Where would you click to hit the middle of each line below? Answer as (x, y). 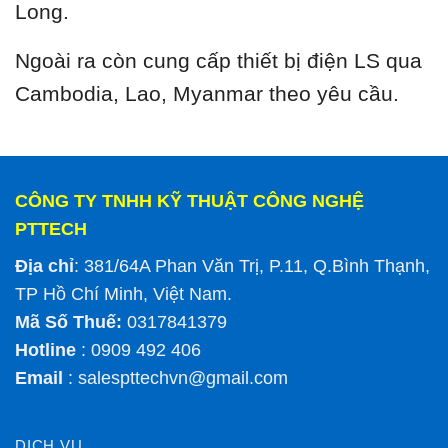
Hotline (45, 349)
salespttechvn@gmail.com (183, 377)
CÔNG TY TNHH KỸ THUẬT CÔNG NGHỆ (189, 200)
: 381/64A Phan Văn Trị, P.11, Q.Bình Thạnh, (252, 265)
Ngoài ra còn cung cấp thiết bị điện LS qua (218, 60)
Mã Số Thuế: (68, 321)
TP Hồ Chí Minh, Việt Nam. (123, 293)
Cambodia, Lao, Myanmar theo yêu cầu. (207, 93)
